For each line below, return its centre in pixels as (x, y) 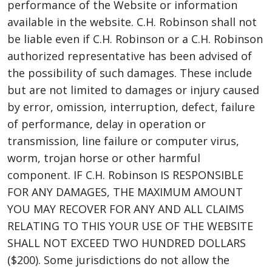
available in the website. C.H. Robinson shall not (132, 22)
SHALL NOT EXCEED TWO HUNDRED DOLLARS (127, 243)
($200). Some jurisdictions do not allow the (118, 260)
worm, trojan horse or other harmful (104, 158)
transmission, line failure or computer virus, (123, 141)
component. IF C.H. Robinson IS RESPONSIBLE (125, 175)
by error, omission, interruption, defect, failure (131, 107)
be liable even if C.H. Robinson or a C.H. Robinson (135, 39)
